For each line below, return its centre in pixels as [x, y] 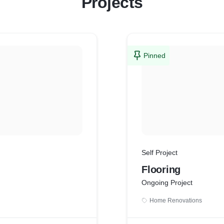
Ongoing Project [167, 182]
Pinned [154, 55]
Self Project [159, 152]
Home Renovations [176, 200]
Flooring [161, 169]
